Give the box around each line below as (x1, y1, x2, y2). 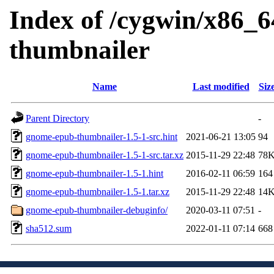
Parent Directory (26, 113, 89, 124)
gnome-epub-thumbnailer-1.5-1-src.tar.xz (26, 149, 183, 160)
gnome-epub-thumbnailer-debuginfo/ (26, 204, 168, 215)
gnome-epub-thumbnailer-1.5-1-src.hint (26, 131, 177, 142)
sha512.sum (26, 223, 72, 234)
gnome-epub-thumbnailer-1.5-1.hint (26, 168, 163, 179)
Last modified (192, 81, 250, 92)
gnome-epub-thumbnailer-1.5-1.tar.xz (26, 186, 169, 197)
